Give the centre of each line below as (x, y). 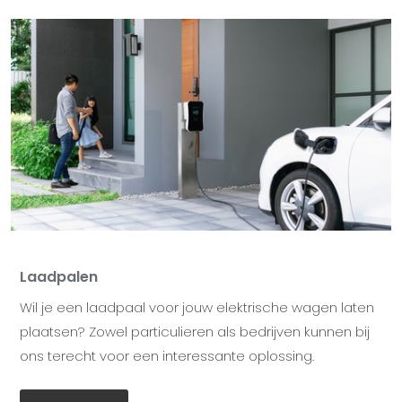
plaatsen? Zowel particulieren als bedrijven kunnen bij (195, 331)
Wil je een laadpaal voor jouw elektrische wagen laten (197, 307)
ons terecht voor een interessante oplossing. (167, 355)
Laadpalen (59, 276)
